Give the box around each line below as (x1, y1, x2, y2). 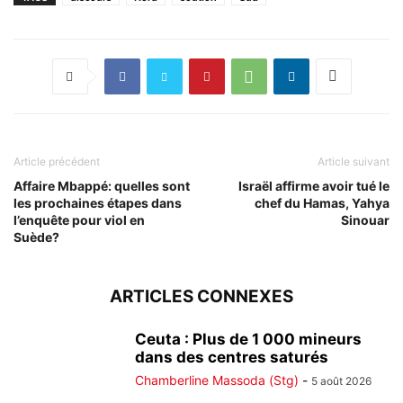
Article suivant (318, 154, 390, 168)
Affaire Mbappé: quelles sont (13, 177, 190, 193)
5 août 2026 (311, 373, 372, 388)
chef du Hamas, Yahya (255, 194, 390, 210)
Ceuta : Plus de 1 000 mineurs (135, 329, 362, 348)
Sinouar (341, 211, 390, 228)
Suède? (13, 228, 59, 245)
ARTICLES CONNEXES (110, 285, 293, 307)
